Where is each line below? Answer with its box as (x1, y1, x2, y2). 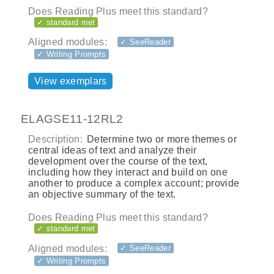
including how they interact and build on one (28, 167, 228, 178)
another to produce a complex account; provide (28, 178, 240, 189)
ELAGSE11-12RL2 (21, 112, 124, 125)
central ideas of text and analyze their (28, 145, 197, 156)
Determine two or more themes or (84, 134, 237, 145)
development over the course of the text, (28, 156, 208, 167)
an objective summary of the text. (28, 189, 176, 200)
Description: (28, 134, 83, 145)
